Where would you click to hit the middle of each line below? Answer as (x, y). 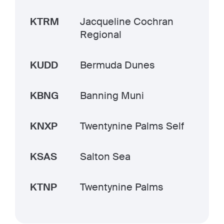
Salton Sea (105, 156)
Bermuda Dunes (117, 65)
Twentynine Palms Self (132, 126)
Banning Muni (112, 95)
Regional (101, 34)
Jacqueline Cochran (127, 21)
